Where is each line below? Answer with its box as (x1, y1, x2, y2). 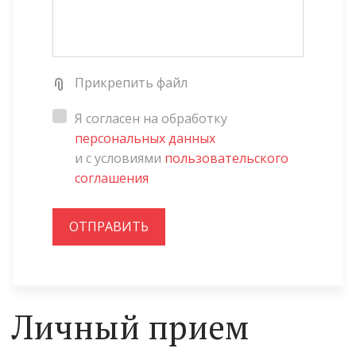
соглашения (75, 169, 149, 187)
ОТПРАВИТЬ (69, 218, 149, 235)
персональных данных (75, 130, 215, 147)
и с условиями (75, 149, 164, 167)
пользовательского (164, 149, 288, 167)
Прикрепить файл (75, 74, 188, 91)
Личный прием (12, 304, 257, 349)
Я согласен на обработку (75, 110, 227, 127)
